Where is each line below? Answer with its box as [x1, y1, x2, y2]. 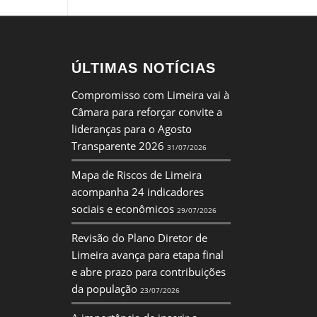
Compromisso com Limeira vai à [71, 87, 229, 102]
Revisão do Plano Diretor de [71, 230, 207, 245]
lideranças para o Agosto [71, 121, 192, 136]
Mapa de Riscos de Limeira [71, 167, 202, 182]
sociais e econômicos [71, 201, 174, 216]
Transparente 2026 [71, 138, 164, 153]
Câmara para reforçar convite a [71, 104, 222, 119]
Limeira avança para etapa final [71, 247, 224, 262]
